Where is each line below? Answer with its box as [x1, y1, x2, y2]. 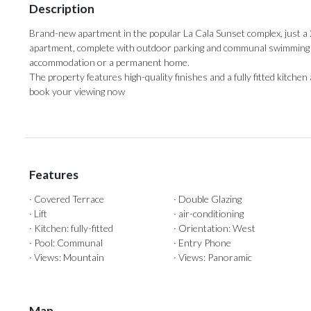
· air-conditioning [174, 208, 244, 220]
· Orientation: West [174, 222, 256, 235]
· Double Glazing [174, 193, 242, 205]
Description [29, 1, 94, 17]
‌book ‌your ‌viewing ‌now [29, 85, 125, 98]
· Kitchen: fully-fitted [29, 222, 113, 235]
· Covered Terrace [29, 193, 104, 205]
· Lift [29, 208, 47, 220]
